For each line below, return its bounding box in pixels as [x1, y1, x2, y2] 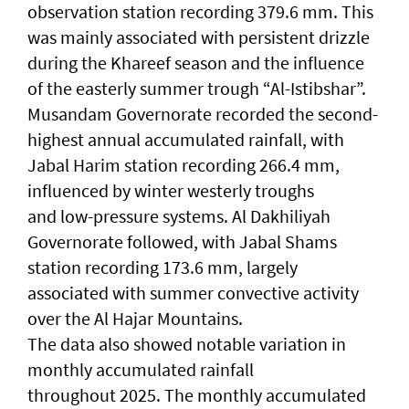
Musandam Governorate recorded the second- [27, 102, 378, 126]
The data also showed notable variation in [27, 332, 346, 356]
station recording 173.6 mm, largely [27, 256, 298, 279]
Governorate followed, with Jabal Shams [27, 230, 337, 254]
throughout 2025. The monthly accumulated [27, 383, 366, 407]
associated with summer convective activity [27, 281, 359, 305]
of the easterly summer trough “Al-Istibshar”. [27, 77, 366, 100]
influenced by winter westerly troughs [27, 179, 314, 203]
